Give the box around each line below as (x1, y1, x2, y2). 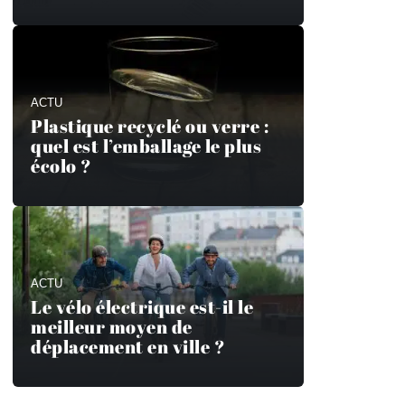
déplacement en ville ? (31, 334, 225, 359)
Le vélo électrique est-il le (31, 295, 253, 319)
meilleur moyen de (31, 315, 193, 339)
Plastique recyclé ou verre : (31, 114, 268, 138)
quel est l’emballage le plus (31, 134, 261, 158)
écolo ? (31, 154, 92, 178)
